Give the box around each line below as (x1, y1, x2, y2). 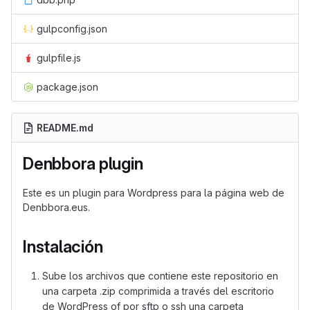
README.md (37, 122, 93, 134)
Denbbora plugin (23, 154, 143, 174)
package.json (37, 81, 98, 93)
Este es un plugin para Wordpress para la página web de (23, 187, 284, 199)
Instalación (23, 237, 103, 257)
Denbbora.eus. (23, 201, 90, 214)
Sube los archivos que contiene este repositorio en (42, 270, 278, 282)
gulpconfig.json (37, 23, 107, 35)
